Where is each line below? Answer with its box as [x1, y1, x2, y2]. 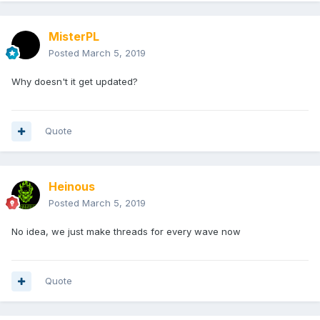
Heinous [49, 179, 95, 194]
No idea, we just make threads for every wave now [11, 226, 244, 238]
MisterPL [49, 29, 99, 44]
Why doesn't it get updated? [11, 76, 138, 88]
